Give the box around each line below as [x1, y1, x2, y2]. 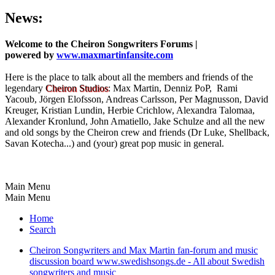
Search [29, 223, 56, 234]
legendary [5, 82, 45, 93]
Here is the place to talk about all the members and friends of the [5, 71, 253, 82]
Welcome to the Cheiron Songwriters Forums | [5, 38, 198, 49]
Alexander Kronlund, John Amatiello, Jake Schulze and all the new [5, 115, 265, 126]
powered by [5, 49, 56, 60]
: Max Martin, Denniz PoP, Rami [108, 82, 238, 93]
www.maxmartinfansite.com [56, 49, 173, 60]
